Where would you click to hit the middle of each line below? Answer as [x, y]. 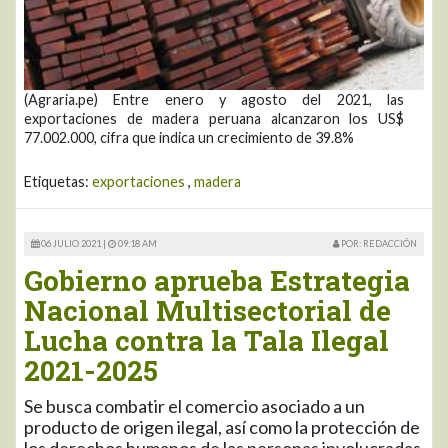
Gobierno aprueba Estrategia [217, 280]
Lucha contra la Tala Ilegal [206, 340]
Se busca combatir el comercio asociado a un [194, 405]
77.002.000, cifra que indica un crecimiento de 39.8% [189, 137]
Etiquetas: [58, 181]
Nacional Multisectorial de [207, 310]
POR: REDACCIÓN [378, 243]
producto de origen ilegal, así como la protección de [222, 426]
